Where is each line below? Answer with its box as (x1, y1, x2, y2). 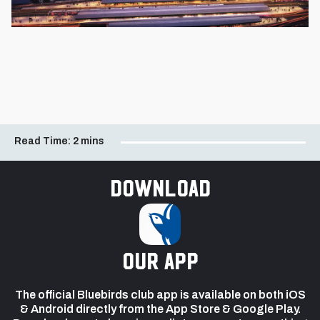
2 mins (73, 136, 104, 147)
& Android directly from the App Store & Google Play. (19, 302, 301, 315)
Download (109, 173, 211, 201)
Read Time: (14, 136, 71, 147)
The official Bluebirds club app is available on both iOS (14, 288, 306, 301)
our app (121, 246, 199, 274)
